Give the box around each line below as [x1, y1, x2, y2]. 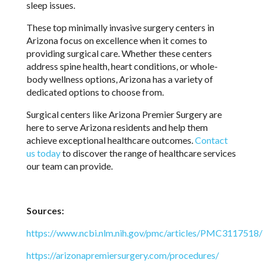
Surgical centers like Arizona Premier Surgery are [26, 108, 222, 120]
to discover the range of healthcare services [60, 147, 236, 159]
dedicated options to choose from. [26, 86, 166, 97]
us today [26, 147, 60, 159]
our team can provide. [26, 160, 113, 171]
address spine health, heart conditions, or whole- [26, 60, 218, 72]
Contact [194, 134, 228, 146]
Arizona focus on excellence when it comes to [26, 34, 207, 46]
